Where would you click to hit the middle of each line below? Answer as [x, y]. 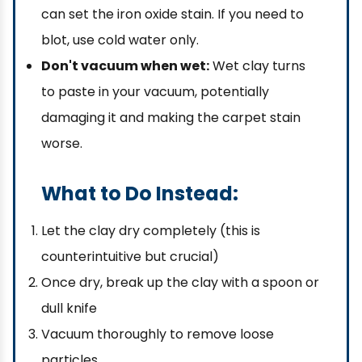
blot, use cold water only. [120, 40]
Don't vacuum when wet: [125, 66]
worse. [62, 143]
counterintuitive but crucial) [130, 257]
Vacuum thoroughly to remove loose [158, 334]
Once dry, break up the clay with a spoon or [180, 282]
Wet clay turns [257, 66]
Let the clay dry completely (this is [151, 231]
